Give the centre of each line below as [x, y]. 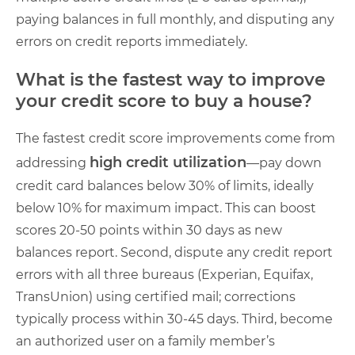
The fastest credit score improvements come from [176, 138]
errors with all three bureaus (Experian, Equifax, [164, 275]
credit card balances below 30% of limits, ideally [165, 186]
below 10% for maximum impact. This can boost [166, 208]
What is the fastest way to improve [171, 80]
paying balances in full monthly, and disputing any [175, 19]
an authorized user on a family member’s [145, 341]
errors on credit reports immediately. [132, 42]
